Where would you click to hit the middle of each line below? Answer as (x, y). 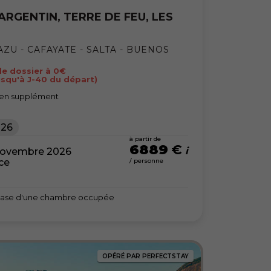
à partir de (145, 139)
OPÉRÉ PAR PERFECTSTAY (145, 256)
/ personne (146, 161)
